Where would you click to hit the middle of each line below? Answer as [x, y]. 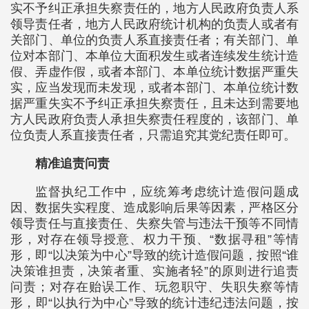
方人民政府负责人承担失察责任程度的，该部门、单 [154, 120]
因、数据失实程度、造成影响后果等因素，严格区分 [154, 208]
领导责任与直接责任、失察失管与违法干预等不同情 [154, 224]
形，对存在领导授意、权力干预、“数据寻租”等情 [154, 240]
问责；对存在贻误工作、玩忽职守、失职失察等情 [154, 287]
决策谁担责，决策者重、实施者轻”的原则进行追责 [154, 271]
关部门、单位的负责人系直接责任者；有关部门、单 [154, 40]
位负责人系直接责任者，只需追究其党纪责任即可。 [153, 136]
